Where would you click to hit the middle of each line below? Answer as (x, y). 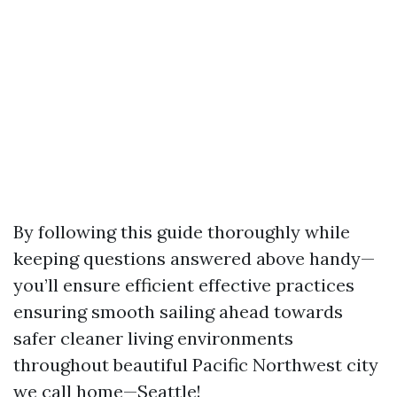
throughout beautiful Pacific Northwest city (196, 365)
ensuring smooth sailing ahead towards (178, 312)
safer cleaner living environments (153, 339)
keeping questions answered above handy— (194, 259)
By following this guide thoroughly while (182, 232)
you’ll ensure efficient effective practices (184, 285)
